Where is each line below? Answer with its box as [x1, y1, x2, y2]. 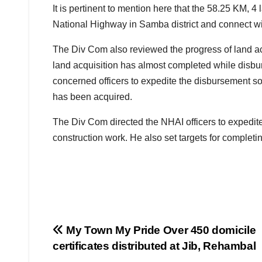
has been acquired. [53, 92, 132, 102]
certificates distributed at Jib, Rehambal [53, 240, 256, 253]
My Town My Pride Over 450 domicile [63, 224, 256, 237]
